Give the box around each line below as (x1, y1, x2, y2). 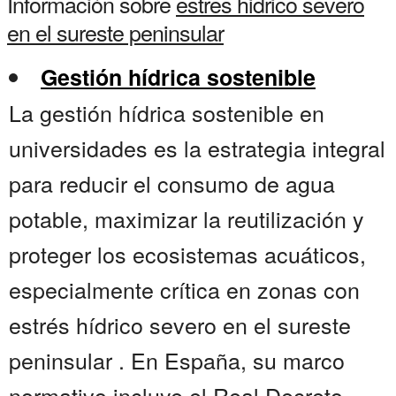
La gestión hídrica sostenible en (9, 96, 324, 129)
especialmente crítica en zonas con (9, 273, 360, 306)
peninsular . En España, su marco (9, 344, 345, 377)
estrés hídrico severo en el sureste (9, 308, 351, 341)
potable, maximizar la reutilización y (9, 202, 364, 235)
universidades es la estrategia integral (9, 132, 385, 164)
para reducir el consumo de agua (9, 167, 335, 200)
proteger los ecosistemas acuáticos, (9, 238, 366, 270)
